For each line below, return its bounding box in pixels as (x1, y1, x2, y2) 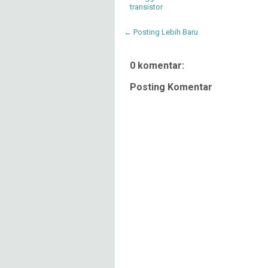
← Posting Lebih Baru (124, 27, 198, 36)
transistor (130, 2, 163, 11)
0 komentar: (130, 59, 184, 71)
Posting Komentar (130, 81, 212, 93)
